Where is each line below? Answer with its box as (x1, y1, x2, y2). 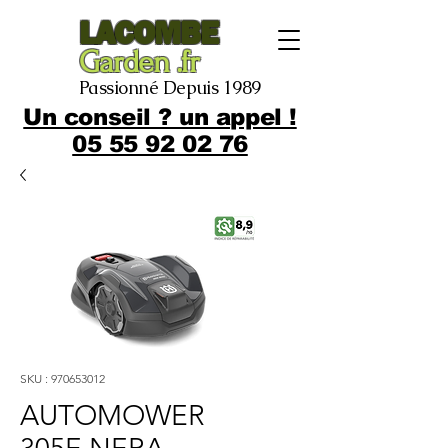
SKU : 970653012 (20, 371, 105, 386)
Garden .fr (79, 45, 200, 80)
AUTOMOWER (20, 399, 205, 432)
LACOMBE (79, 14, 219, 51)
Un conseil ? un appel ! (23, 104, 297, 130)
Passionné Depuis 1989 (79, 76, 261, 99)
